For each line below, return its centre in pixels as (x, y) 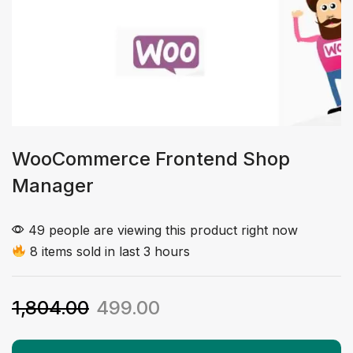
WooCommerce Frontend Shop (151, 158)
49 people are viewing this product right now (161, 230)
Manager (53, 185)
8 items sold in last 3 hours (108, 251)
